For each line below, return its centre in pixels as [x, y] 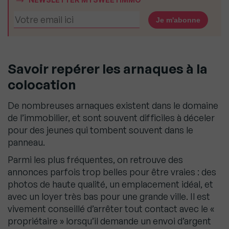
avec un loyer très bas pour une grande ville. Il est [109, 197]
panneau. [26, 142]
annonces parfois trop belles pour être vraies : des [112, 172]
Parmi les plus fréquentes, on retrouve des [95, 160]
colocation [42, 85]
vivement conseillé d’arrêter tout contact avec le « [111, 209]
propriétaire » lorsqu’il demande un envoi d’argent [109, 221]
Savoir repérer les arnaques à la [108, 69]
